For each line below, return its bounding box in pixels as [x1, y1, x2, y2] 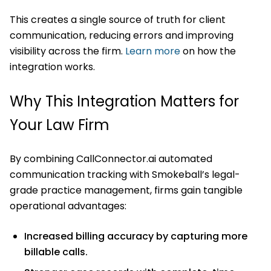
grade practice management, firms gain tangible [10, 183, 243, 197]
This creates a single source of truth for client [10, 12, 226, 27]
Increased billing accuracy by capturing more [24, 229, 247, 243]
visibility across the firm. [10, 44, 125, 58]
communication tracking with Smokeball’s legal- [10, 167, 240, 181]
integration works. [10, 59, 95, 74]
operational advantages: [10, 198, 126, 213]
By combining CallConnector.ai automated [10, 151, 212, 166]
